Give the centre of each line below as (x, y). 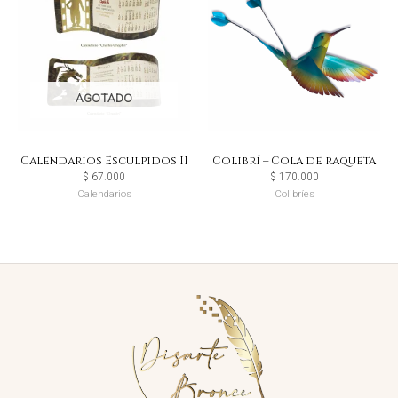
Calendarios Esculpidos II (104, 161)
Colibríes (294, 193)
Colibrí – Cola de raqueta (294, 161)
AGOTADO (104, 98)
